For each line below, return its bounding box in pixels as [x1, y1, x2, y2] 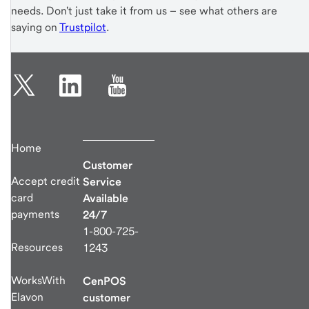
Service [83, 175, 121, 189]
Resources [11, 241, 63, 255]
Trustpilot [59, 21, 106, 34]
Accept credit [11, 175, 80, 188]
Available [83, 192, 128, 206]
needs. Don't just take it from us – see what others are [11, 4, 277, 18]
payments [11, 208, 59, 221]
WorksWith [11, 274, 66, 288]
